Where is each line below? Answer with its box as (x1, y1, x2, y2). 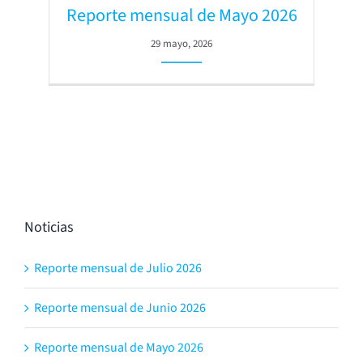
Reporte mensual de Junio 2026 (34, 299, 206, 318)
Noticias (24, 217, 74, 238)
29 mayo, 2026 (151, 36, 212, 51)
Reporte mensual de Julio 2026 (34, 259, 202, 278)
